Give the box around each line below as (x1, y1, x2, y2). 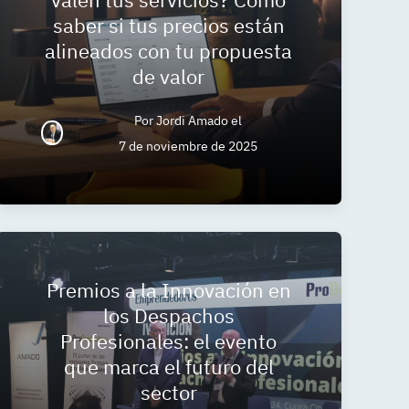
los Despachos (102, 301, 235, 329)
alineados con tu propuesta (45, 37, 293, 64)
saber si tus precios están (52, 11, 285, 38)
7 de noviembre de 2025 (119, 137, 258, 154)
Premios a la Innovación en (46, 276, 291, 303)
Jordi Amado (156, 111, 229, 129)
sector (140, 378, 197, 405)
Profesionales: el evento (60, 327, 278, 354)
